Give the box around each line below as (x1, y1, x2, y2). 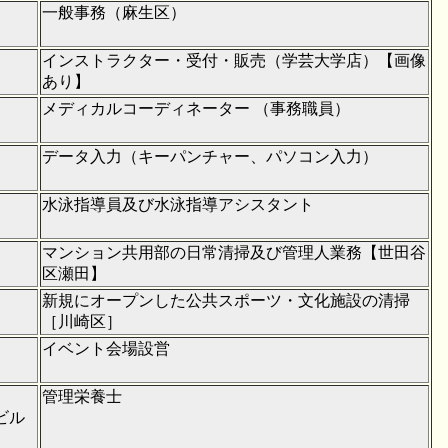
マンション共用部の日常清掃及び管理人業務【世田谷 (42, 243, 426, 261)
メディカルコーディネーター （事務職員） (42, 99, 350, 117)
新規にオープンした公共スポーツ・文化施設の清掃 (42, 291, 410, 309)
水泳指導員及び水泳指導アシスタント (42, 195, 314, 213)
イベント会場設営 (42, 339, 170, 357)
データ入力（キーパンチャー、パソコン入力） (42, 147, 378, 165)
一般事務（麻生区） (42, 3, 186, 21)
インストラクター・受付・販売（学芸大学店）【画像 (42, 51, 426, 69)
